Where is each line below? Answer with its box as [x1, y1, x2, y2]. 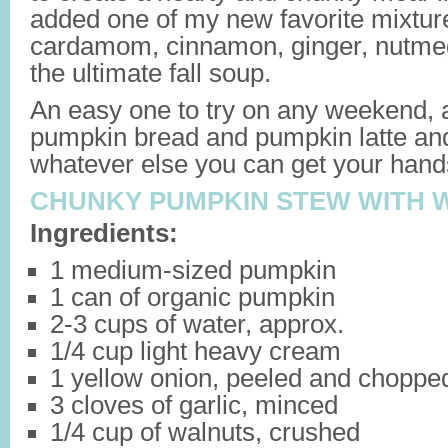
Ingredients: [30, 219, 178, 247]
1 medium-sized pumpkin [50, 256, 336, 284]
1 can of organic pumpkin [50, 283, 335, 311]
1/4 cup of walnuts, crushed [50, 418, 360, 446]
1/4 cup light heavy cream [50, 337, 341, 365]
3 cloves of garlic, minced [50, 391, 338, 419]
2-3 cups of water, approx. [50, 310, 344, 338]
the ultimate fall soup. [30, 59, 271, 87]
